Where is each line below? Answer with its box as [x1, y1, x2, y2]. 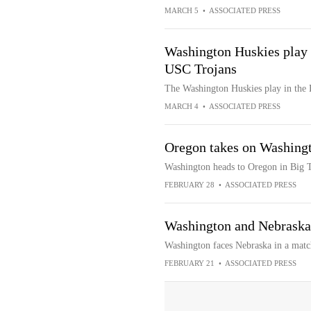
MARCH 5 [164, 6, 199, 15]
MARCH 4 [164, 102, 199, 110]
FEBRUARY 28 [164, 180, 215, 189]
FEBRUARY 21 [164, 259, 215, 267]
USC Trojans [164, 61, 237, 76]
